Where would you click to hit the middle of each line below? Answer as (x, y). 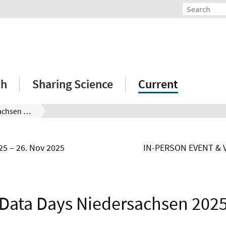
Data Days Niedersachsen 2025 (27, 111)
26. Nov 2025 (40, 148)
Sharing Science (73, 84)
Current (158, 84)
